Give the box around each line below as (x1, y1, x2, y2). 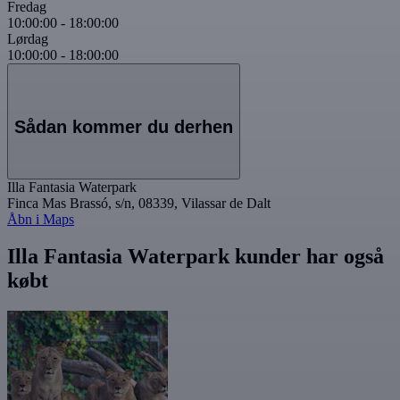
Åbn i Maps (7, 211, 74, 227)
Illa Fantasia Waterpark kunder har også (7, 245, 384, 269)
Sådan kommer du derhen (14, 116, 233, 137)
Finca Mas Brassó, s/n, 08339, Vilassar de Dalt (7, 195, 271, 211)
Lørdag (7, 31, 48, 47)
